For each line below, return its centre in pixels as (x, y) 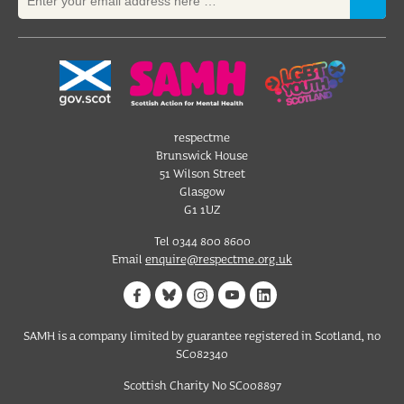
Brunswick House (202, 155)
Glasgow (202, 191)
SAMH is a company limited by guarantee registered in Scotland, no (202, 335)
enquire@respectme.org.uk (219, 258)
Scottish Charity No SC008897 (202, 385)
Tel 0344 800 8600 (202, 240)
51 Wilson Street (202, 173)
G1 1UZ (202, 209)
